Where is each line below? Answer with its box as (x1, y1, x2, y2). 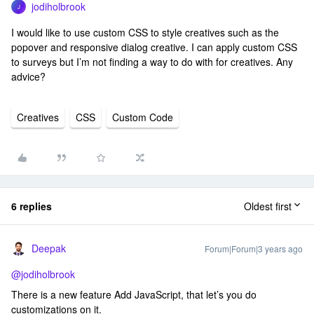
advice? (11, 69, 46, 83)
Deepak (32, 241, 66, 255)
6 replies (11, 199, 52, 213)
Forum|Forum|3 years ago (205, 243, 303, 254)
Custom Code (112, 110, 173, 124)
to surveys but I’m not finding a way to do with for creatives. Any (11, 55, 293, 69)
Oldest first (244, 199, 292, 213)
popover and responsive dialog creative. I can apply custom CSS (11, 40, 297, 54)
